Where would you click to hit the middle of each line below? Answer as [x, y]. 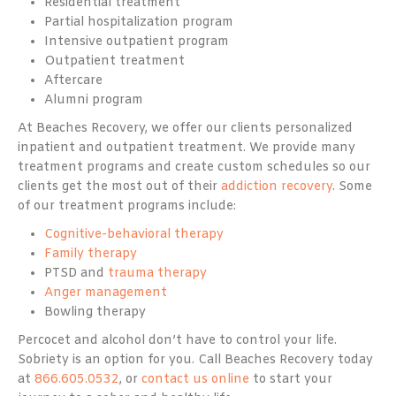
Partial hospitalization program [139, 22]
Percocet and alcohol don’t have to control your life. [177, 340]
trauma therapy [157, 273]
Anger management [106, 293]
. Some [352, 187]
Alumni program [94, 100]
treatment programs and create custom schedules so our [194, 167]
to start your [291, 379]
